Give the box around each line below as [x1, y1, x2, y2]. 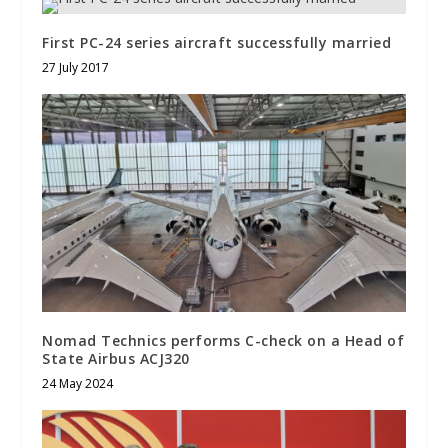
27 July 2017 [42, 59, 110, 77]
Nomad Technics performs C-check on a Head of [42, 331, 405, 351]
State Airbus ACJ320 [42, 349, 195, 369]
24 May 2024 [42, 375, 114, 393]
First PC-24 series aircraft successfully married [42, 33, 392, 53]
